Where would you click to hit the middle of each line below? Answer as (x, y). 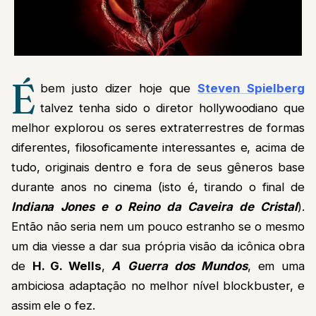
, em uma (276, 266)
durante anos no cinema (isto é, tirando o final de (158, 187)
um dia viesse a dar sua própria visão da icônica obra (158, 247)
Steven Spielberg (251, 89)
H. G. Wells (67, 266)
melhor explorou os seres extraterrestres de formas (158, 128)
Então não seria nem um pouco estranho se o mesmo (158, 227)
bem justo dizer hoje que (119, 89)
